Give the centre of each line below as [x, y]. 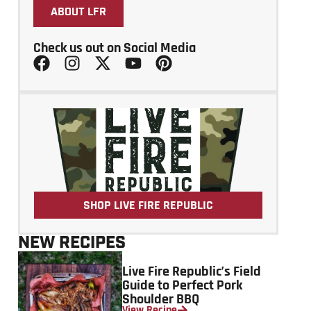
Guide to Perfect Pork [182, 285]
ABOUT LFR [78, 12]
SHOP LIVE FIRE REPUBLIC [148, 205]
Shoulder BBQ [161, 299]
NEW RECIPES [72, 243]
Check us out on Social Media [114, 48]
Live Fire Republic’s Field [192, 271]
